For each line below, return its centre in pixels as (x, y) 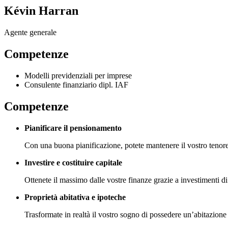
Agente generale (30, 32)
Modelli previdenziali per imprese (78, 75)
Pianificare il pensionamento (73, 128)
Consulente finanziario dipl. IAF (76, 84)
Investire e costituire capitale (73, 162)
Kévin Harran (41, 11)
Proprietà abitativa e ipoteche (75, 197)
